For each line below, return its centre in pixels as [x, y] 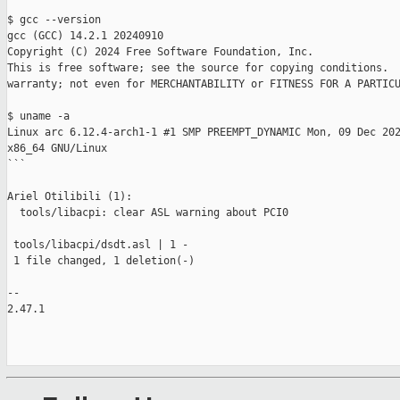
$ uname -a [38, 117]
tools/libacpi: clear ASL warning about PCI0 [148, 213]
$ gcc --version [57, 20]
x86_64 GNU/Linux [57, 149]
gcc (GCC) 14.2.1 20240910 [85, 36]
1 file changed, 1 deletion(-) [101, 261]
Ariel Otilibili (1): [70, 197]
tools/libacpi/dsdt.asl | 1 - [98, 245]
